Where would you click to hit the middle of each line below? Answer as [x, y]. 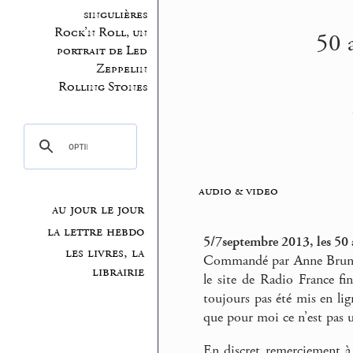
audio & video [238, 191]
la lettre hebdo [96, 231]
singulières [115, 14]
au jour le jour [98, 210]
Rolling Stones [102, 87]
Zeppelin [121, 69]
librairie [119, 272]
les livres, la [105, 253]
